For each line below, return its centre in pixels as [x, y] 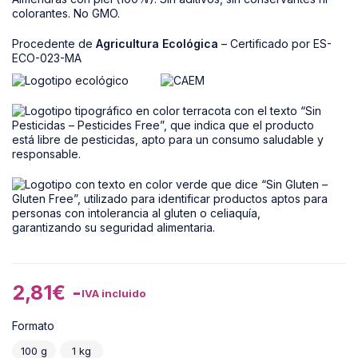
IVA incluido [113, 293]
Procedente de [54, 44]
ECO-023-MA [47, 58]
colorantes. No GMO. [66, 13]
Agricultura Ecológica [157, 44]
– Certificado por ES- [275, 44]
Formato [33, 326]
